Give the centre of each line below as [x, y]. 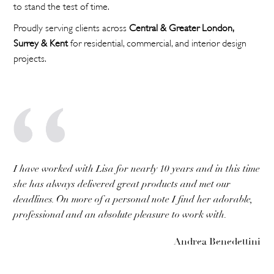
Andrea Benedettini [217, 242]
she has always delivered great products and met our [122, 184]
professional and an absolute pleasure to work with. [120, 215]
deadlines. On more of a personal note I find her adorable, [133, 200]
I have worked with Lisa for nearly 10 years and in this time [137, 169]
